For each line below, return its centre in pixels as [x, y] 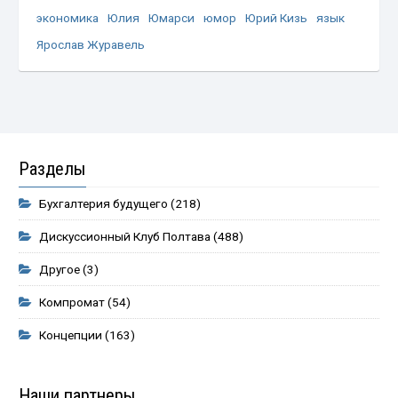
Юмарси [172, 18]
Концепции [71, 335]
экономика [68, 18]
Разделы [53, 169]
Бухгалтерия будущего [104, 204]
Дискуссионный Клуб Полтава [125, 237]
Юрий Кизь [277, 18]
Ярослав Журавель [91, 45]
